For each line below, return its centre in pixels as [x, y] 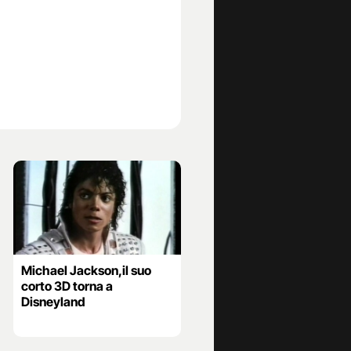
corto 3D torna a [67, 286]
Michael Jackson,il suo [86, 271]
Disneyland [53, 302]
